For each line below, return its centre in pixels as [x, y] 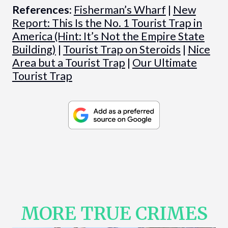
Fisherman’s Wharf [120, 10]
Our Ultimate [164, 63]
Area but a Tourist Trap [68, 63]
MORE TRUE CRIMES [114, 213]
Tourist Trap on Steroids [122, 50]
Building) [34, 50]
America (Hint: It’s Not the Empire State [108, 36]
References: [42, 10]
